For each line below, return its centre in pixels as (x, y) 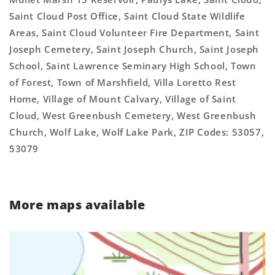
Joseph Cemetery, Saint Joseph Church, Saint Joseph (134, 49)
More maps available (77, 205)
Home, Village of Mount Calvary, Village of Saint (123, 99)
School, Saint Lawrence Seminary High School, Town (133, 66)
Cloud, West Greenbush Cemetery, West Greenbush (133, 115)
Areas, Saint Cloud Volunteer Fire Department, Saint (134, 33)
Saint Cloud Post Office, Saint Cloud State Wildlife (127, 16)
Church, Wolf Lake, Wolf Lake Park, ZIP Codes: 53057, (137, 132)
